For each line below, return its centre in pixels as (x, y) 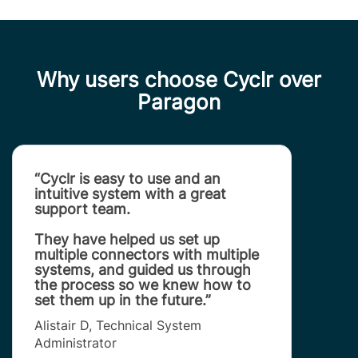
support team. (82, 209)
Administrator (76, 342)
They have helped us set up (127, 240)
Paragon (179, 102)
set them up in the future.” (123, 300)
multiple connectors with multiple (147, 255)
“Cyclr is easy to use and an (127, 179)
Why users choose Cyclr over (179, 80)
